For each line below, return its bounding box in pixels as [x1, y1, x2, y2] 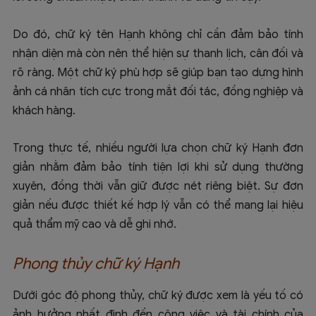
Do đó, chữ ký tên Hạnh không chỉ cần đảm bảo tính [13, 28, 303, 42]
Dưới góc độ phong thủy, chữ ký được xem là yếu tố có [13, 288, 303, 303]
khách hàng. [13, 104, 75, 119]
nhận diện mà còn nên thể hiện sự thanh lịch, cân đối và [13, 47, 303, 61]
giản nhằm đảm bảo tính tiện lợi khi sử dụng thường [13, 160, 303, 175]
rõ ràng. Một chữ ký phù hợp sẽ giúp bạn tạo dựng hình [13, 66, 303, 80]
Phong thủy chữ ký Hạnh [13, 254, 179, 274]
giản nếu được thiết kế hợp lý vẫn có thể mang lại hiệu [13, 198, 303, 213]
